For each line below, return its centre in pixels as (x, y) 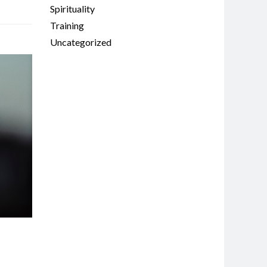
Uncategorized (80, 42)
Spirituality (72, 9)
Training (67, 25)
